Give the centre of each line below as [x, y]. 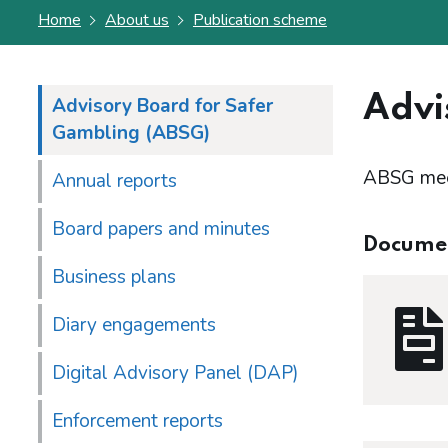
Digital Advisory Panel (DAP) [175, 373]
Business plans [114, 277]
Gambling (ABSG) [131, 133]
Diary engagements [134, 325]
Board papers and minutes [161, 229]
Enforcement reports [137, 421]
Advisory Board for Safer [162, 106]
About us [136, 20]
